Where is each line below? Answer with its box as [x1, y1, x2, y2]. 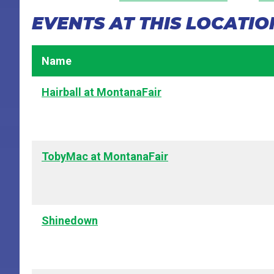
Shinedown [42, 214, 98, 228]
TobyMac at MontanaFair [42, 150, 168, 163]
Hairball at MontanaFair [42, 86, 161, 99]
